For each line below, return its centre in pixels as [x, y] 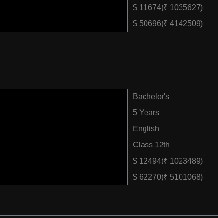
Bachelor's [151, 97]
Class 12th [151, 145]
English [146, 129]
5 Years [146, 113]
